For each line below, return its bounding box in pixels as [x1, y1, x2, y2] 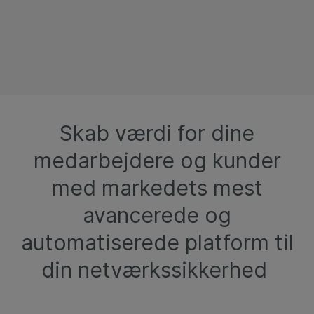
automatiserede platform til [20, 230, 294, 255]
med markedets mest [51, 175, 263, 200]
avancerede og [83, 203, 231, 228]
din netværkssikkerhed [41, 257, 273, 282]
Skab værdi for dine [60, 121, 254, 146]
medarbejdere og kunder [33, 148, 281, 173]
